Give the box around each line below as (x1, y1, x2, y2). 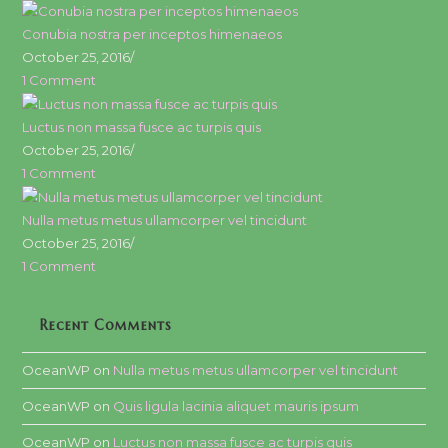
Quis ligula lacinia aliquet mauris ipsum (113, 398, 360, 415)
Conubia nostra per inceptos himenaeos (22, 26, 283, 43)
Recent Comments (40, 316, 173, 335)
